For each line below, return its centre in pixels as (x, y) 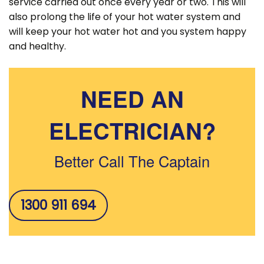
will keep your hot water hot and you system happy (128, 32)
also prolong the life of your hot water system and (125, 17)
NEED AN (132, 98)
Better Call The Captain (132, 160)
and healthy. (37, 47)
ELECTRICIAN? (132, 130)
